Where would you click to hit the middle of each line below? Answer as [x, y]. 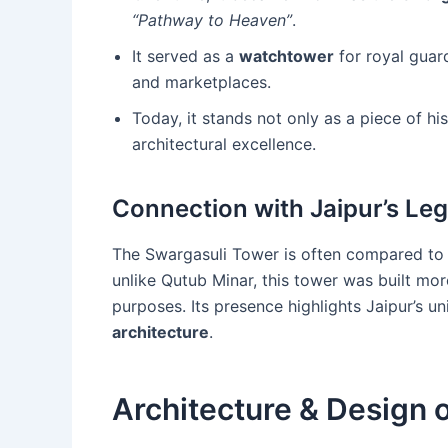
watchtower [286, 55]
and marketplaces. [201, 81]
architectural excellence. [224, 143]
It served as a [185, 55]
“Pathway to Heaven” [212, 19]
